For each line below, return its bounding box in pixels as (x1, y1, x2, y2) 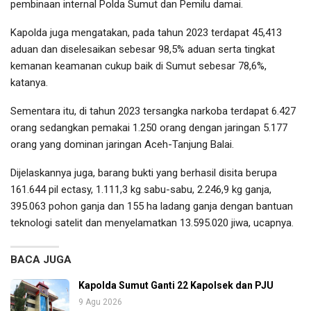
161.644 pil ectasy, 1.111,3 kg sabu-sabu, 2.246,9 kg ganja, (10, 183, 271, 196)
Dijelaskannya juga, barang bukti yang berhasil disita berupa (10, 167, 277, 180)
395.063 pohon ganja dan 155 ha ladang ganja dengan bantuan (10, 200, 293, 213)
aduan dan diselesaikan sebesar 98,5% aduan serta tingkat (10, 43, 275, 56)
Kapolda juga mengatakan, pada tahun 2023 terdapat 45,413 (10, 26, 282, 40)
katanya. (10, 76, 48, 90)
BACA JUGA (10, 253, 72, 267)
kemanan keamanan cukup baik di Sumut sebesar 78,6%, (10, 60, 267, 73)
